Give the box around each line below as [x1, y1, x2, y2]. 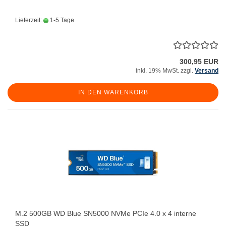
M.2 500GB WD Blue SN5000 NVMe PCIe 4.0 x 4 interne [15, 209, 196, 217]
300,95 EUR [180, 58, 218, 66]
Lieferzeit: [15, 17, 43, 24]
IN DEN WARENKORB [78, 89, 148, 96]
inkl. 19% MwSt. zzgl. [136, 67, 195, 74]
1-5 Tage [48, 17, 74, 24]
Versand [195, 67, 218, 74]
